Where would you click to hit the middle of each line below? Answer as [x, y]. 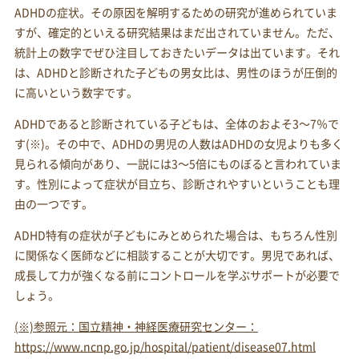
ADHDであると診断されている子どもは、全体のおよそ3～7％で [176, 124]
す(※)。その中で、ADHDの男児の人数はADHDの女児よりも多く [178, 144]
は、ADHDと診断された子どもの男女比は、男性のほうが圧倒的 [175, 73]
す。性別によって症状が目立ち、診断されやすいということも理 [177, 184]
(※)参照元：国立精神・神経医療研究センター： [136, 327]
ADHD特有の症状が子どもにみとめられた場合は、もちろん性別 [175, 235]
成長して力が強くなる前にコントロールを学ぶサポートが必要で [177, 275]
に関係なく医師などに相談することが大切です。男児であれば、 [177, 255]
